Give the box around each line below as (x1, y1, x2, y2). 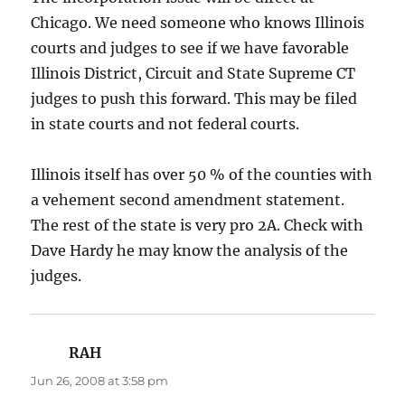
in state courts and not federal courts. (31, 114, 300, 133)
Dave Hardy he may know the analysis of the (31, 240, 349, 259)
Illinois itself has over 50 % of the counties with (31, 165, 373, 184)
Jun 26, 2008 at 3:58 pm (31, 372, 169, 388)
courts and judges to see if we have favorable (31, 38, 350, 57)
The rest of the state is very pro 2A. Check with (31, 215, 364, 234)
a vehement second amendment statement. (31, 190, 345, 209)
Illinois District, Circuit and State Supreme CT (31, 63, 356, 82)
